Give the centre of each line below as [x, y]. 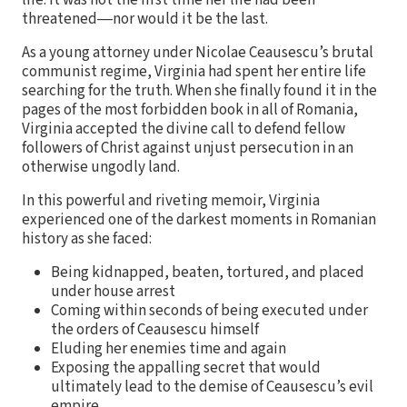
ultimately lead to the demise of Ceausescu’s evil [212, 387]
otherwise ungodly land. [101, 167]
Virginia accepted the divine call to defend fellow [184, 129]
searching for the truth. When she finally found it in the [199, 90]
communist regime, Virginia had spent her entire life [194, 71]
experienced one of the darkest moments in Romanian [199, 219]
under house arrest [113, 291]
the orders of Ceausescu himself [155, 329]
